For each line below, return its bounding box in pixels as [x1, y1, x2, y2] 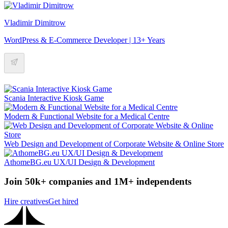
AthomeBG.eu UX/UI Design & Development [4, 157, 155, 166]
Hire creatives [4, 197, 48, 206]
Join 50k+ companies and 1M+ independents [4, 176, 191, 187]
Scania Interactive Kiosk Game [4, 93, 104, 102]
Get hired [48, 197, 78, 206]
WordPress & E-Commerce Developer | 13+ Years [4, 35, 165, 44]
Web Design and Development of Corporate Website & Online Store [4, 139, 224, 148]
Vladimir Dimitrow [4, 18, 66, 27]
